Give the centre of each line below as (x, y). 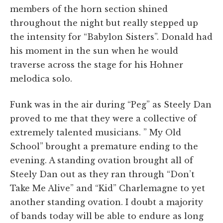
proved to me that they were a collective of (103, 118)
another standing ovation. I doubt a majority (107, 202)
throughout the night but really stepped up (104, 23)
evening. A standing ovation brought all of (102, 160)
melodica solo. (41, 78)
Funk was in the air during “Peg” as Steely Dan (111, 104)
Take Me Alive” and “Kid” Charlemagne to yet (108, 188)
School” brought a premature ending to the (104, 146)
